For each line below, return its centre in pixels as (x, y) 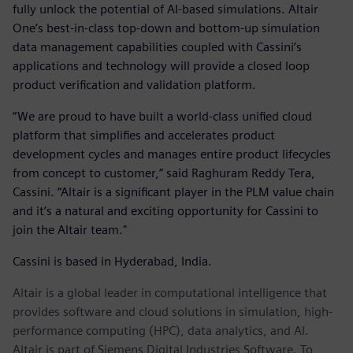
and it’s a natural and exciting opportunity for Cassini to (165, 210)
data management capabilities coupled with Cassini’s (157, 46)
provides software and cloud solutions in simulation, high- (173, 311)
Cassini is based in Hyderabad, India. (112, 261)
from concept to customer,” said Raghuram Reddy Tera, (164, 173)
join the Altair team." (70, 229)
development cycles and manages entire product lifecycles (172, 154)
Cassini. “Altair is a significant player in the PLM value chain (173, 191)
